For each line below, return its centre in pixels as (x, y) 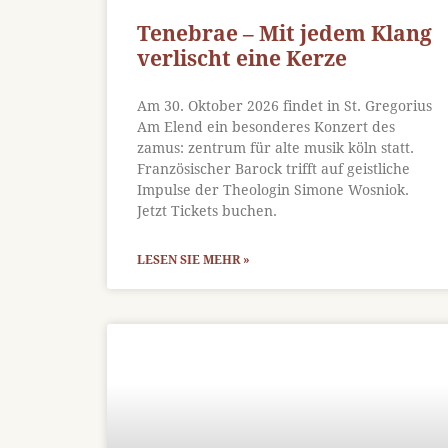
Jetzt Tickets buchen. (207, 210)
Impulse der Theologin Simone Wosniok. (273, 189)
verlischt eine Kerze (242, 58)
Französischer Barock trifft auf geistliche (273, 168)
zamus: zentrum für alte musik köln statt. (275, 147)
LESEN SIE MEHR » (193, 259)
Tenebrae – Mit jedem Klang (284, 33)
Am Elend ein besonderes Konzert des (266, 126)
